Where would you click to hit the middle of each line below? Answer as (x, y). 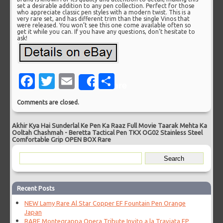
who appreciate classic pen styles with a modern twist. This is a (104, 12)
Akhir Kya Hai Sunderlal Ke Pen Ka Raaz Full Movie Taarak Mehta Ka (110, 126)
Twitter (81, 81)
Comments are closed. (48, 103)
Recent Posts (36, 188)
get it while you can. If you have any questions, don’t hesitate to (106, 32)
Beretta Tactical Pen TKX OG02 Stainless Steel (136, 133)
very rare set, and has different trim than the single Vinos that (104, 19)
